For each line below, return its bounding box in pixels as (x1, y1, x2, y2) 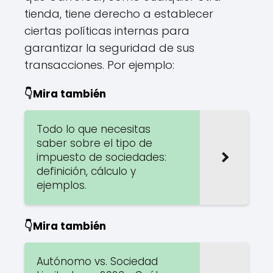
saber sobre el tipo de (37, 135, 152, 151)
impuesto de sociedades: (37, 149, 166, 165)
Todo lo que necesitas (37, 121, 151, 136)
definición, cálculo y (37, 163, 136, 179)
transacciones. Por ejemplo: (24, 57, 174, 73)
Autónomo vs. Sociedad (37, 253, 158, 269)
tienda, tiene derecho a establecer (24, 5, 213, 21)
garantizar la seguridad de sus (24, 40, 194, 55)
